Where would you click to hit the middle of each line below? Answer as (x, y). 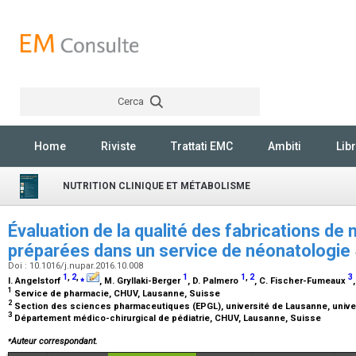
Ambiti (284, 146)
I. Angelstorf (35, 281)
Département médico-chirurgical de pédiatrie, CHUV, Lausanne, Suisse (168, 318)
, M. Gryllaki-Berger (141, 281)
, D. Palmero (214, 281)
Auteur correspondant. (54, 341)
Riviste (118, 146)
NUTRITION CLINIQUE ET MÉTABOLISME (157, 186)
